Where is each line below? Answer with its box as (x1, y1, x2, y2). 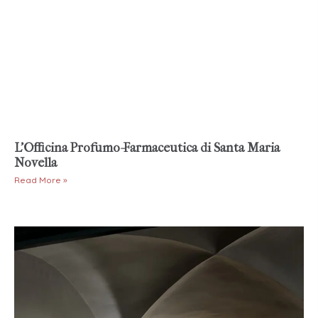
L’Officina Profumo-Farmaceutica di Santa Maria (14, 141, 280, 156)
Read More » (14, 175, 67, 186)
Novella (14, 155, 57, 171)
